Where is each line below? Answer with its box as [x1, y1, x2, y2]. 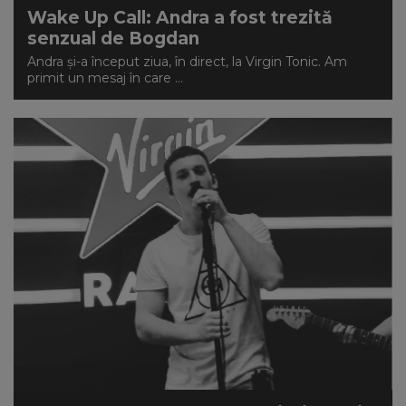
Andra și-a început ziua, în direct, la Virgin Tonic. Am [27, 53, 347, 70]
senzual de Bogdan [27, 28, 199, 49]
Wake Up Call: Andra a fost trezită [27, 7, 333, 28]
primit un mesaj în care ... [27, 70, 183, 86]
